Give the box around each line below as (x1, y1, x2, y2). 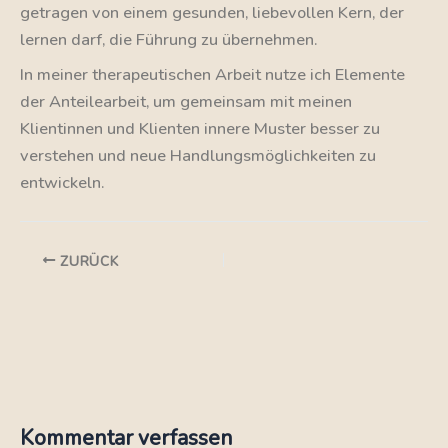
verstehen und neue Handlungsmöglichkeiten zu (20, 144, 376, 168)
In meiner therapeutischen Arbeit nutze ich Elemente (20, 63, 405, 87)
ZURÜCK (55, 251, 119, 271)
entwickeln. (20, 171, 108, 195)
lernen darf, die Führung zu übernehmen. (20, 27, 317, 51)
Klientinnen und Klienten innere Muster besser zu (20, 117, 380, 141)
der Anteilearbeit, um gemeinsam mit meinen (20, 90, 352, 114)
